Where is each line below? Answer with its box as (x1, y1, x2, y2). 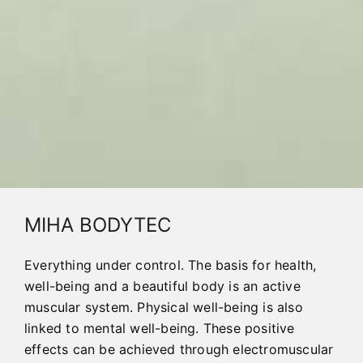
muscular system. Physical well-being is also (24, 299, 303, 316)
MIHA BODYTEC (24, 213, 171, 237)
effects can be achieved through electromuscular (24, 341, 334, 358)
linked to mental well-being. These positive (24, 320, 295, 337)
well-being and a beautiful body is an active (24, 278, 301, 295)
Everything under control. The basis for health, (24, 257, 317, 274)
